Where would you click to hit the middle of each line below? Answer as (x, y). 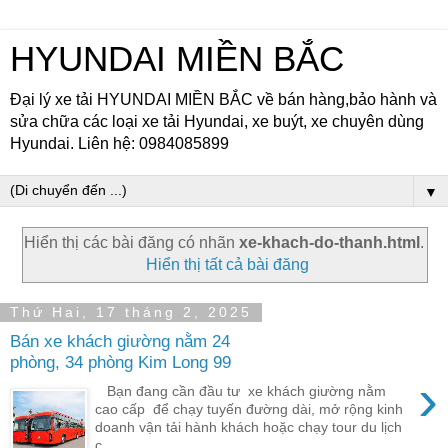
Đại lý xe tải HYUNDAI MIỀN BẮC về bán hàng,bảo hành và (223, 99)
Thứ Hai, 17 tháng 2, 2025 (131, 312)
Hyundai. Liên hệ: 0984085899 (119, 143)
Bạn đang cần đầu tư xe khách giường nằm (241, 390)
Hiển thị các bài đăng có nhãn (131, 242)
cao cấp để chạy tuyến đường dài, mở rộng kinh (249, 408)
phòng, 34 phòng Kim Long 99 (120, 362)
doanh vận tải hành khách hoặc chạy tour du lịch (249, 426)
